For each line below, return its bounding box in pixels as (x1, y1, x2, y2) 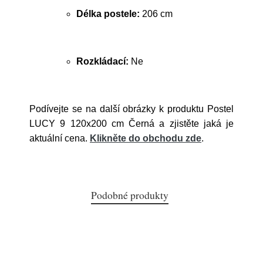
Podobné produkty (91, 188, 168, 202)
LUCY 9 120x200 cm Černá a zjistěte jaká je (29, 119, 234, 129)
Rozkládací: (76, 56, 129, 66)
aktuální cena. (29, 133, 90, 143)
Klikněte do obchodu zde (90, 133, 201, 143)
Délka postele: (76, 9, 140, 19)
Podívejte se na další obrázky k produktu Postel (29, 104, 234, 114)
